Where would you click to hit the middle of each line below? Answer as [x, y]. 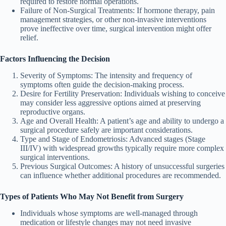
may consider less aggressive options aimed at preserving [110, 103]
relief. [29, 38]
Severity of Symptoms [55, 76]
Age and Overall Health [58, 121]
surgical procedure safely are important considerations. [106, 130]
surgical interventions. [55, 157]
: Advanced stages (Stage [165, 139]
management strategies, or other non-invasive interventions [113, 20]
